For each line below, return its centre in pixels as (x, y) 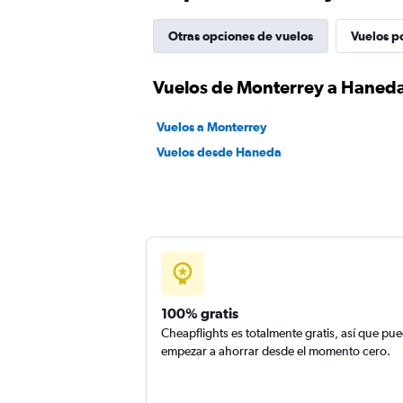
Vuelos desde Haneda (219, 152)
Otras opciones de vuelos (241, 36)
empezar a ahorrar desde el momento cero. (276, 351)
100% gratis (200, 313)
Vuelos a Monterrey (212, 127)
